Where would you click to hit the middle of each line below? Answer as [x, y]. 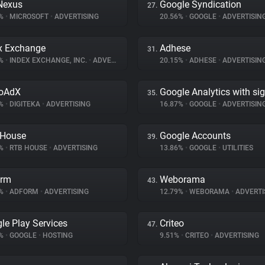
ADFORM [24, 192]
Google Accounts [195, 136]
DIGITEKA [25, 104]
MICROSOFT [29, 17]
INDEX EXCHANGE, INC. [48, 60]
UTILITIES [237, 148]
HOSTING [57, 235]
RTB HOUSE [28, 148]
